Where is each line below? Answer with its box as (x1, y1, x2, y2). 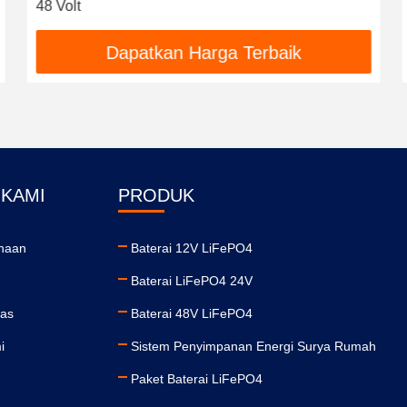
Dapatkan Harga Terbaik (105, 43, 302, 64)
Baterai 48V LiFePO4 (131, 306, 253, 321)
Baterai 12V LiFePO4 (131, 241, 253, 255)
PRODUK (118, 185, 194, 205)
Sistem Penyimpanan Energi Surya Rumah (131, 339, 376, 353)
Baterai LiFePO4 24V (131, 273, 253, 288)
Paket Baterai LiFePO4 (131, 372, 263, 386)
